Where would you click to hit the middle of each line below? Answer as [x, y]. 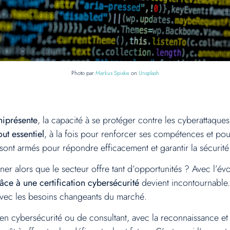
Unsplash [149, 73]
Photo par [83, 73]
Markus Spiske [112, 73]
